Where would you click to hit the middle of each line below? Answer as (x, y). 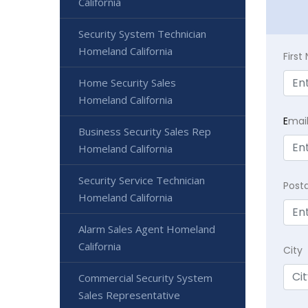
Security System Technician (142, 34)
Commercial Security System (145, 278)
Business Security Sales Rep (145, 131)
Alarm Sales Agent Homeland (147, 229)
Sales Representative (129, 295)
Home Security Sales (127, 82)
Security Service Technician (142, 180)
